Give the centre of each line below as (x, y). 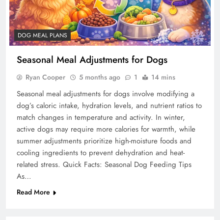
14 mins (163, 77)
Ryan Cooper (45, 77)
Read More (33, 192)
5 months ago (100, 77)
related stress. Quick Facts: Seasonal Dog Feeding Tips (104, 164)
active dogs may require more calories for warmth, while (106, 129)
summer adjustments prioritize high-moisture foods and (104, 141)
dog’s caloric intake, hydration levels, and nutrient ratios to (109, 105)
